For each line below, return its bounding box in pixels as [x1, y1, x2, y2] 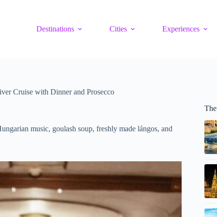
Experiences [162, 25, 200, 33]
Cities [109, 25, 127, 33]
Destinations [36, 25, 75, 33]
